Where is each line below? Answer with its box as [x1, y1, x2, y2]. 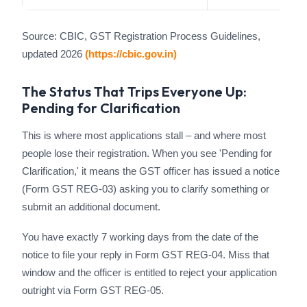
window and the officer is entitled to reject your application [22, 267, 277, 278]
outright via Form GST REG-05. [22, 284, 164, 296]
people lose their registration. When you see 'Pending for [22, 147, 272, 159]
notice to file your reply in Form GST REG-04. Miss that [22, 249, 269, 260]
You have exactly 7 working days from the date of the [22, 231, 258, 243]
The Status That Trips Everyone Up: [22, 83, 247, 100]
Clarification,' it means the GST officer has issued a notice [22, 165, 280, 177]
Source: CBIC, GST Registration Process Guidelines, [22, 30, 260, 42]
